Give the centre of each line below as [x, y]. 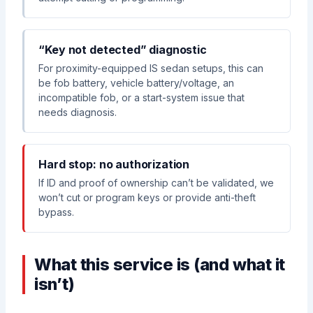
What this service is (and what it [160, 265]
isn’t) [54, 284]
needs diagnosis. [78, 112]
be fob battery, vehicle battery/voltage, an [137, 83]
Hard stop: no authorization [114, 165]
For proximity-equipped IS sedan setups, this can [151, 68]
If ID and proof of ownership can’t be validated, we [156, 183]
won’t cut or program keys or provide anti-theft [147, 198]
